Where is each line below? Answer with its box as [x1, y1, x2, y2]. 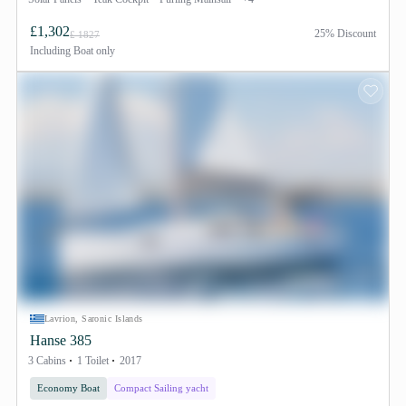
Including [30, 44, 71, 57]
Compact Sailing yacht [114, 382, 208, 393]
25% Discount [314, 27, 376, 40]
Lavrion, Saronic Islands [44, 314, 143, 324]
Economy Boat [37, 382, 100, 393]
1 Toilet [77, 354, 109, 367]
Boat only [71, 44, 115, 57]
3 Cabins [28, 354, 66, 367]
